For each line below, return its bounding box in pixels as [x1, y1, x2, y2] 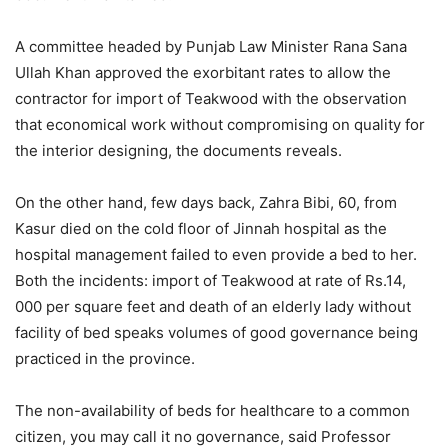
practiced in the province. [15, 349, 195, 369]
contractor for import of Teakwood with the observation [15, 89, 407, 109]
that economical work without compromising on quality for [15, 115, 425, 135]
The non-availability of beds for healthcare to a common [15, 401, 410, 421]
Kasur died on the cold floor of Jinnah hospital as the [15, 219, 387, 239]
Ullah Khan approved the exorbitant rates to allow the [15, 63, 391, 83]
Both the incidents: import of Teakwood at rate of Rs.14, [15, 271, 406, 291]
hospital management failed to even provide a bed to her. [15, 245, 417, 265]
